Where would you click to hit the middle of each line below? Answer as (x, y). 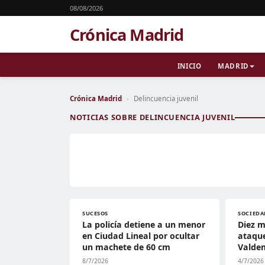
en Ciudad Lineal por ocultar (141, 236)
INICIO (189, 66)
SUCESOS (95, 213)
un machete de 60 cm (126, 247)
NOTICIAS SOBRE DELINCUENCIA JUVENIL (153, 117)
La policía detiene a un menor (144, 224)
